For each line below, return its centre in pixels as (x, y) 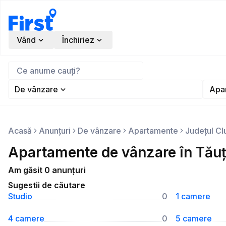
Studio (20, 196)
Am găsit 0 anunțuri (47, 170)
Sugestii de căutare (47, 185)
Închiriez (78, 40)
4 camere (26, 218)
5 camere (194, 218)
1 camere (193, 196)
